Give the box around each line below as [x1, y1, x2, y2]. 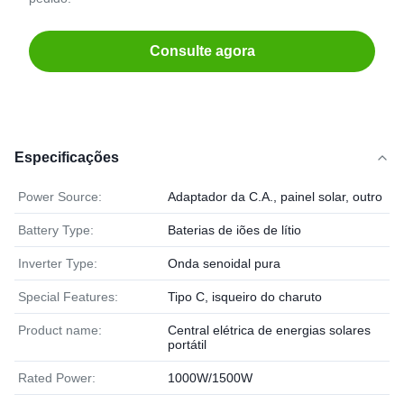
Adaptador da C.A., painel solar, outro [168, 189, 382, 204]
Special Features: [18, 289, 118, 304]
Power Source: [18, 189, 102, 204]
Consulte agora [149, 43, 255, 59]
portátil [168, 337, 207, 352]
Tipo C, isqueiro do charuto [168, 289, 322, 304]
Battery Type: [18, 223, 94, 237]
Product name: [18, 323, 102, 337]
